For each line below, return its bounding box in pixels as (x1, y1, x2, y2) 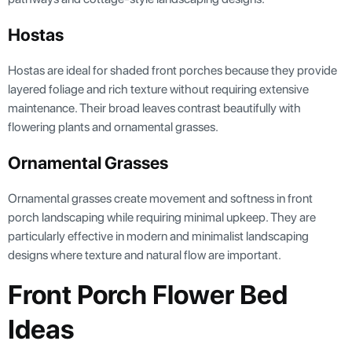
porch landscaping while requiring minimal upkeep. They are (8, 209, 316, 225)
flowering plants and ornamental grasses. (8, 119, 218, 134)
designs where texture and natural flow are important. (8, 247, 281, 262)
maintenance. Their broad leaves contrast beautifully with (8, 100, 301, 115)
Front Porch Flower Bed (8, 278, 288, 310)
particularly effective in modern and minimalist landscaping (8, 228, 309, 244)
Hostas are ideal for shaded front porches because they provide (8, 62, 337, 78)
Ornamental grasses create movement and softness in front (8, 190, 313, 206)
